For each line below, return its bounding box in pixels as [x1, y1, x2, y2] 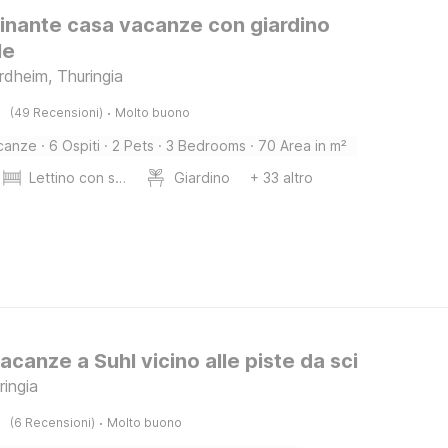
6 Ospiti [49, 137, 101, 154]
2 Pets [112, 137, 155, 154]
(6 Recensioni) [10, 415, 96, 430]
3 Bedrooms [166, 137, 247, 154]
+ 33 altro [250, 169, 314, 186]
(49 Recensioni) [10, 105, 104, 120]
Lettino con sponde [115, 169, 127, 186]
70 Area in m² [258, 137, 348, 154]
